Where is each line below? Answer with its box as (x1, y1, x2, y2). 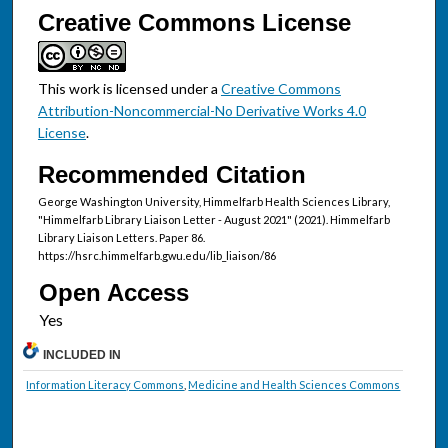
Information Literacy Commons (26, 378, 185, 392)
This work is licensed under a (37, 80, 221, 97)
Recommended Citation (37, 160, 306, 188)
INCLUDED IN (43, 348, 122, 363)
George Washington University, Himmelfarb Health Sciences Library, (37, 194, 390, 208)
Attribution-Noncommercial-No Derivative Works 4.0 (37, 102, 366, 119)
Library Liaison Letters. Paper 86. (37, 230, 205, 244)
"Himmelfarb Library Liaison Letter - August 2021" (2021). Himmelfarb (37, 212, 390, 226)
